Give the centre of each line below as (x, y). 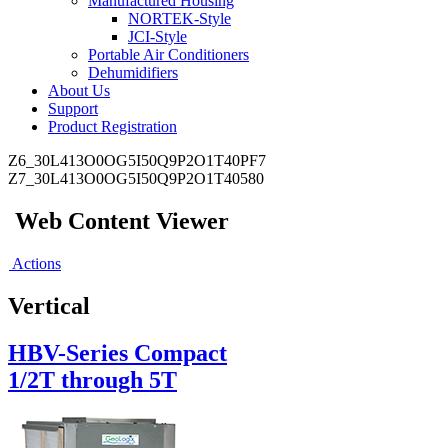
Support (73, 108)
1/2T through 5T (92, 379)
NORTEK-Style (179, 18)
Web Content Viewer (122, 220)
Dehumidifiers (133, 72)
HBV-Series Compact (117, 352)
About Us (79, 90)
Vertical (49, 305)
